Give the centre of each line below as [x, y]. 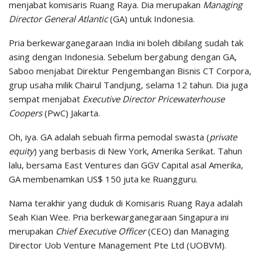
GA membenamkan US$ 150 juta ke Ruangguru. [103, 179]
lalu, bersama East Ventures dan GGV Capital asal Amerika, [126, 165]
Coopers [25, 113]
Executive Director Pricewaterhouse [154, 99]
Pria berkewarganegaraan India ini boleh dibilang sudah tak [126, 42]
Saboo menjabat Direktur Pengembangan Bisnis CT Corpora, [130, 70]
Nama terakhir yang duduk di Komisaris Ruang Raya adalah [126, 203]
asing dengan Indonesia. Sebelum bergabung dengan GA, [123, 56]
